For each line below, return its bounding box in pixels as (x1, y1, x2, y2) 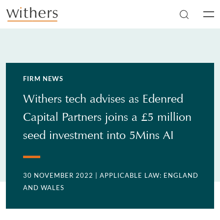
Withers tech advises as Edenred (23, 91, 184, 106)
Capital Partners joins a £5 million (23, 110, 192, 124)
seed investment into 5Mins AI (23, 128, 174, 142)
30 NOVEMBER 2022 (23, 171, 94, 179)
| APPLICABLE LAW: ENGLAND (95, 171, 199, 179)
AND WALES (23, 184, 65, 192)
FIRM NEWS (23, 75, 64, 82)
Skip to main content (5, 14, 75, 24)
